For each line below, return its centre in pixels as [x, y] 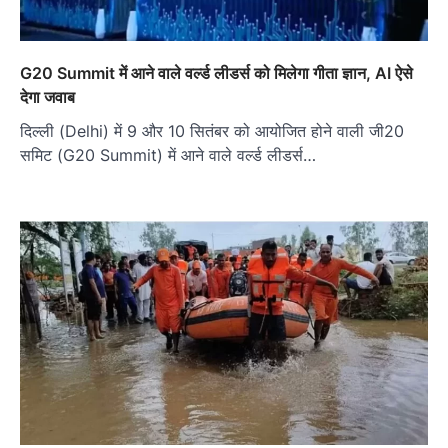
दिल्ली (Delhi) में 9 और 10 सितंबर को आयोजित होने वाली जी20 [212, 130]
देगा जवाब [47, 96]
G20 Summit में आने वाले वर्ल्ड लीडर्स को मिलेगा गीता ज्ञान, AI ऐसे [216, 72]
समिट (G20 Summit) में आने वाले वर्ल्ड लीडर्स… [168, 154]
